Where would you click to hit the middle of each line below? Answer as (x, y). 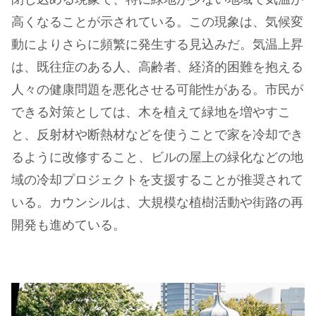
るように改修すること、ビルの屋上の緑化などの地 (157, 158)
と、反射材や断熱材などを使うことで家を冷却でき (157, 136)
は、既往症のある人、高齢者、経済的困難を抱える (157, 68)
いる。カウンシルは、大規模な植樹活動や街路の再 (157, 203)
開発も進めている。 (68, 226)
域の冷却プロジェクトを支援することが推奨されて (157, 181)
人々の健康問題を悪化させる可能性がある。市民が (157, 91)
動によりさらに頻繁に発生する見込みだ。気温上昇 (157, 45)
